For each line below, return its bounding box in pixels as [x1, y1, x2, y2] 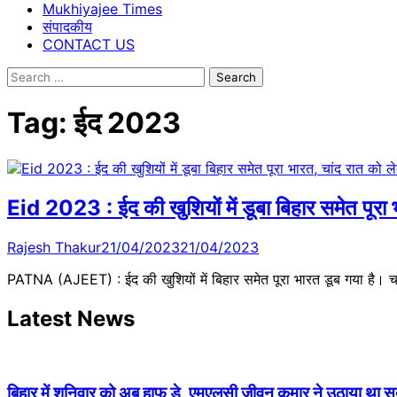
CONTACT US [43, 35, 135, 53]
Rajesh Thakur [7, 237, 101, 256]
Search [6, 66, 52, 84]
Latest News [7, 305, 135, 331]
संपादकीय [43, 18, 92, 35]
